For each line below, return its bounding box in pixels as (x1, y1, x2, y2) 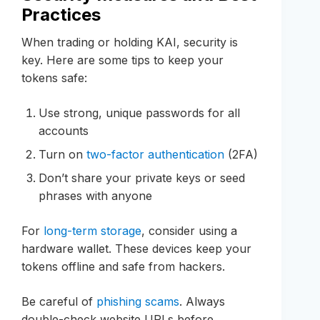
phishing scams (96, 294, 179, 309)
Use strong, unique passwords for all (39, 105, 240, 120)
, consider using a (141, 223, 237, 238)
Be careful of (21, 294, 96, 309)
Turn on (39, 146, 86, 161)
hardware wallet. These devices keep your (21, 241, 251, 256)
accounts (39, 123, 89, 138)
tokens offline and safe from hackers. (21, 259, 225, 274)
